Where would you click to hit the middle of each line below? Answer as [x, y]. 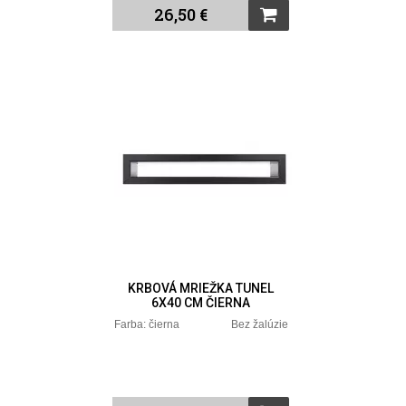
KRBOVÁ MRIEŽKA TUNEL [201, 289]
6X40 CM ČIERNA [201, 303]
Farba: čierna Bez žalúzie [201, 325]
